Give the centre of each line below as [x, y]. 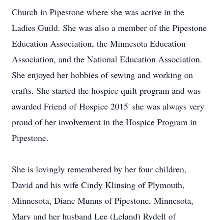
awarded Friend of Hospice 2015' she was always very [108, 106]
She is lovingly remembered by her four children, [99, 169]
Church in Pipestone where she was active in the [98, 12]
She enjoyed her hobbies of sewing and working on [102, 75]
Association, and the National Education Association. [107, 59]
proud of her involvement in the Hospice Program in [104, 122]
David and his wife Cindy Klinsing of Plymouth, [98, 185]
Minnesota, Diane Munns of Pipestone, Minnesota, [103, 200]
